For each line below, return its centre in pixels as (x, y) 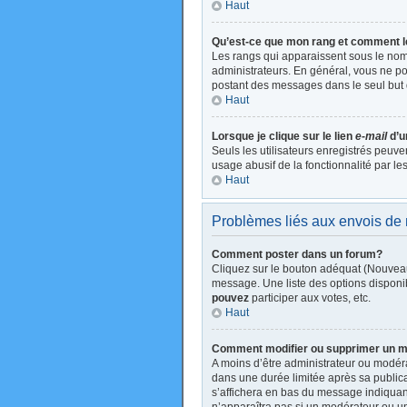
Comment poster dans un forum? (297, 254)
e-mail (371, 136)
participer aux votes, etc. (310, 298)
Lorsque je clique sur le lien (283, 136)
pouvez (230, 298)
